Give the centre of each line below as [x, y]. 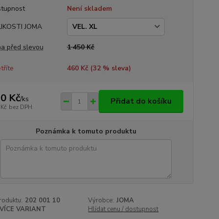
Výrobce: [101, 200]
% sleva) [116, 68]
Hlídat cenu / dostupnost [123, 209]
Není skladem [89, 9]
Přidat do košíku [141, 101]
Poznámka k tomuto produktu [86, 131]
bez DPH [20, 107]
